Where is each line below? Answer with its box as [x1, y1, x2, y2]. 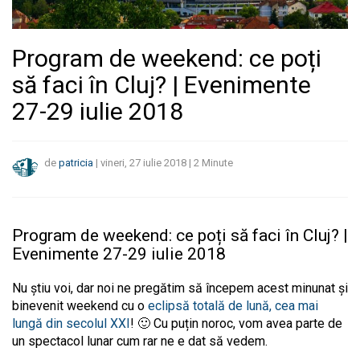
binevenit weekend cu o [12, 297, 145, 313]
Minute [202, 157, 233, 170]
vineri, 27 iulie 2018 [100, 157, 186, 170]
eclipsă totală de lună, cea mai [145, 297, 318, 313]
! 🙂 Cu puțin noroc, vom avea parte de [130, 315, 342, 331]
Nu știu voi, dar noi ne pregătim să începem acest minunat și [12, 280, 348, 296]
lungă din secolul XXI [12, 315, 130, 331]
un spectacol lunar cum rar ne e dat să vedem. [12, 333, 268, 349]
